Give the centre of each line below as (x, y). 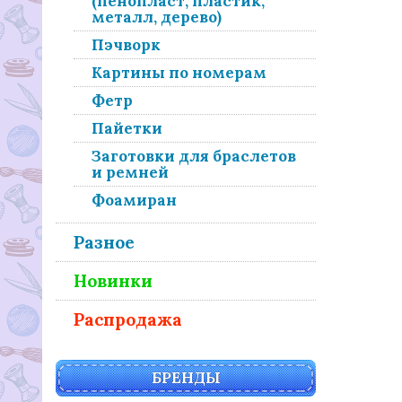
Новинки (113, 281)
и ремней (130, 172)
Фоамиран (134, 200)
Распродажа (128, 319)
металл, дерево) (157, 17)
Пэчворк (126, 45)
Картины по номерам (179, 73)
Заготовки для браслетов (194, 156)
